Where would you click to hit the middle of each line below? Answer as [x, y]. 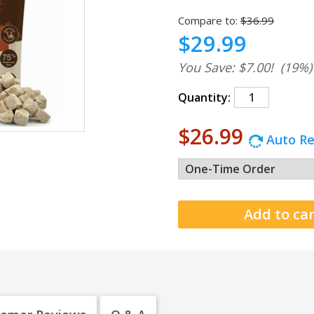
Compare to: [208, 20]
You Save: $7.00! [226, 67]
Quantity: [204, 97]
